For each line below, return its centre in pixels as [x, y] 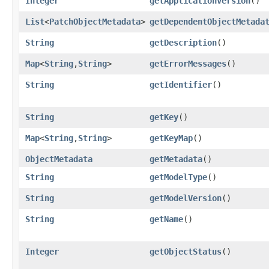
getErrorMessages [188, 63]
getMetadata [176, 159]
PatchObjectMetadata [95, 21]
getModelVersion [186, 198]
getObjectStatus [186, 251]
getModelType [178, 177]
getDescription [183, 42]
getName [166, 219]
